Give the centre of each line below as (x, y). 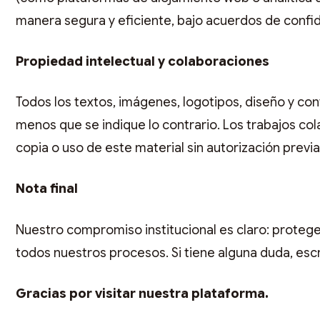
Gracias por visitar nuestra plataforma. (142, 293)
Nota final (48, 189)
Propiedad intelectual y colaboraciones (144, 62)
